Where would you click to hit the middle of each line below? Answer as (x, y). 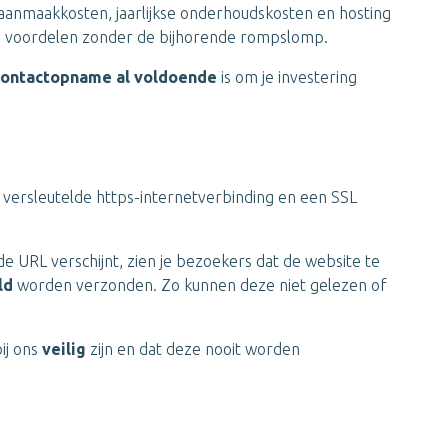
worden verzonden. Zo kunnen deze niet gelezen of (202, 285)
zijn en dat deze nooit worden (195, 349)
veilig (66, 349)
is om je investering (287, 77)
